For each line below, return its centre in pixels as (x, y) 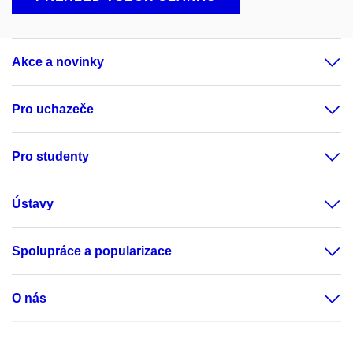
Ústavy (33, 204)
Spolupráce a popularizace (92, 251)
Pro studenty (50, 157)
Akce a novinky (58, 62)
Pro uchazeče (53, 110)
